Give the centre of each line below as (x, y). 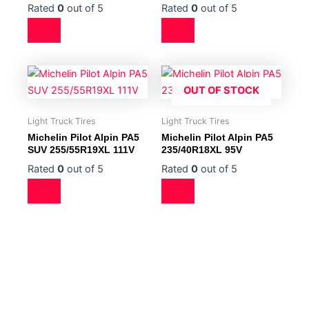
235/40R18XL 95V (202, 150)
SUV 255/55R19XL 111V (81, 150)
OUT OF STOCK (221, 91)
